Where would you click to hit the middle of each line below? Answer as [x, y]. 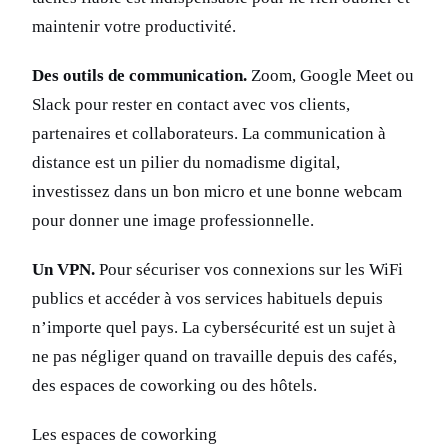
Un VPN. [63, 270]
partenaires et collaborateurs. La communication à [209, 134]
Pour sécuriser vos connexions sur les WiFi [249, 270]
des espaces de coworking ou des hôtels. [174, 386]
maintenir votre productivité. [134, 27]
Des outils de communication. [139, 76]
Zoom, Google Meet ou [330, 76]
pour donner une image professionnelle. [173, 221]
